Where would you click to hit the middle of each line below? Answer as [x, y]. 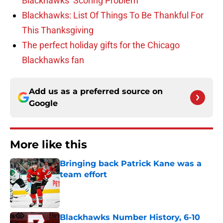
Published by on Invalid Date [103, 184]
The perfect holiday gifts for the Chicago [101, 45]
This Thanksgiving [58, 30]
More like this [49, 145]
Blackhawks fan [53, 60]
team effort [83, 175]
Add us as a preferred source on [96, 92]
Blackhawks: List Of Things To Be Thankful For [113, 15]
